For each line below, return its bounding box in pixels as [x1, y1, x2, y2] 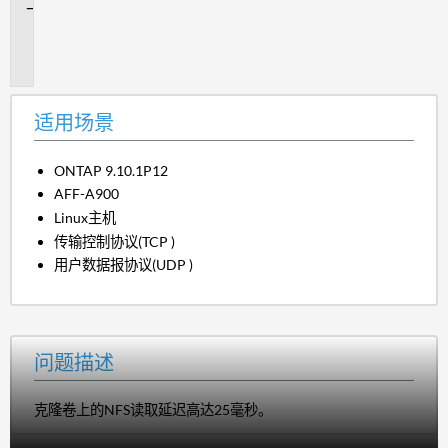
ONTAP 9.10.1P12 [54, 161, 169, 179]
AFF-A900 [54, 185, 120, 203]
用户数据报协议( [54, 256, 157, 274]
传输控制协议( [54, 232, 143, 250]
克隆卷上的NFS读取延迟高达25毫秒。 [33, 401, 272, 419]
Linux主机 [54, 208, 117, 226]
